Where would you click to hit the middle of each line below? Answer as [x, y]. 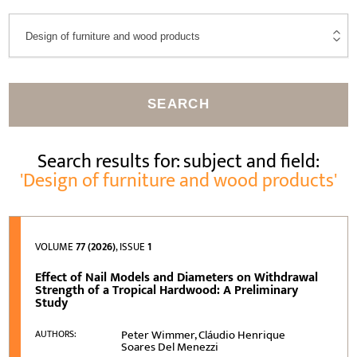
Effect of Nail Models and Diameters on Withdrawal [177, 277]
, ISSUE [132, 247]
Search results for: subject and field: [178, 161]
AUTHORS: [56, 333]
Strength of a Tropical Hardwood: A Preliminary [167, 290]
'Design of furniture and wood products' [178, 180]
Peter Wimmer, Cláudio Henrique [204, 335]
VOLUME [56, 247]
